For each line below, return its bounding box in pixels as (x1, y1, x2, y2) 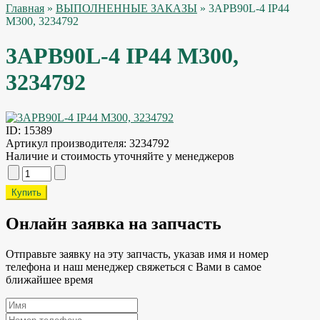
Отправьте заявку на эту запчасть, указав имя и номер (6, 247, 269, 260)
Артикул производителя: (6, 136, 126, 149)
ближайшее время (6, 273, 93, 286)
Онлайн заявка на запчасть (6, 214, 221, 233)
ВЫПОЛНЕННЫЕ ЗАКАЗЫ (56, 2, 197, 14)
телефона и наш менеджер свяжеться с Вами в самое (6, 260, 261, 273)
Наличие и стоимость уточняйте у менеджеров (6, 149, 234, 162)
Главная (6, 2, 44, 14)
